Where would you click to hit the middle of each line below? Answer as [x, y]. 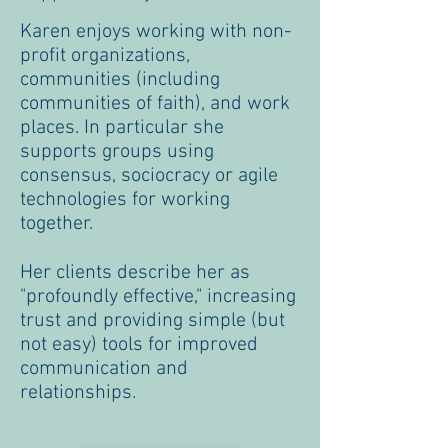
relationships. [83, 393]
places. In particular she [122, 128]
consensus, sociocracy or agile [149, 176]
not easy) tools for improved [139, 345]
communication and [104, 369]
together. [61, 224]
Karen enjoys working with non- [155, 32]
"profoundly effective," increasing [158, 297]
